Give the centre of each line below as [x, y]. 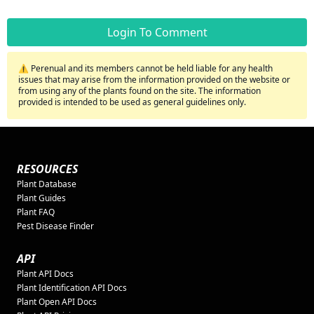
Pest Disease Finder [55, 226]
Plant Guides [41, 198]
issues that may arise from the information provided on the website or [154, 80]
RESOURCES [47, 169]
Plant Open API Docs [57, 302]
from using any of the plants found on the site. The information [139, 91]
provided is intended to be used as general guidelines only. [132, 102]
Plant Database [47, 184]
